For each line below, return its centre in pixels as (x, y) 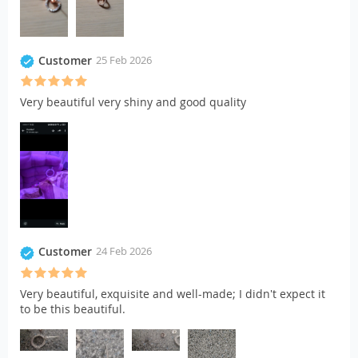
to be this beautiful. (73, 308)
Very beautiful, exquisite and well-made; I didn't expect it (173, 293)
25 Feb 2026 (124, 60)
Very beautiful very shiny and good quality (133, 102)
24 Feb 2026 (124, 251)
